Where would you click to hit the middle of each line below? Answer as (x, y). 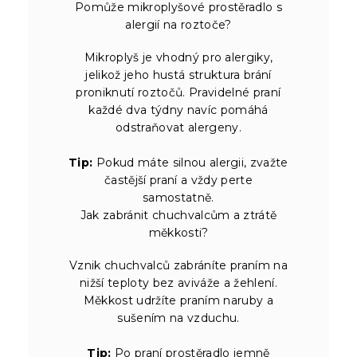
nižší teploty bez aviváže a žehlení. (178, 282)
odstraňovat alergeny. (178, 127)
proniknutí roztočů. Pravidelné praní (178, 92)
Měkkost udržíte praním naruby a (178, 300)
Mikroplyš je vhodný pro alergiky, (178, 57)
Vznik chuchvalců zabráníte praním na (178, 265)
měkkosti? (178, 232)
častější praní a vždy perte (178, 180)
